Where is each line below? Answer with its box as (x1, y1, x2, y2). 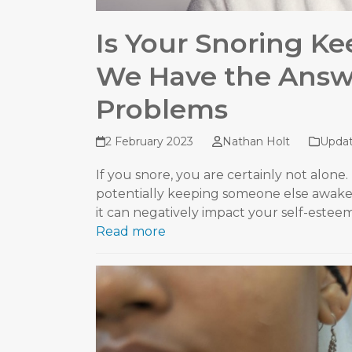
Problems (96, 92, 228, 126)
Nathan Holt (222, 134, 290, 148)
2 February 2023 (105, 134, 194, 148)
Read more (96, 223, 166, 239)
